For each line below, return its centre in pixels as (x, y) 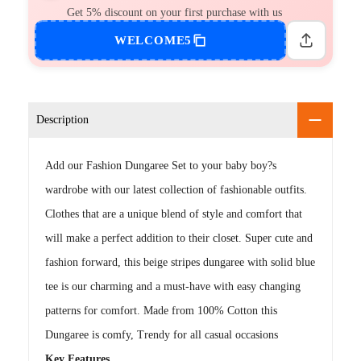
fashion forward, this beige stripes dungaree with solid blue (180, 262)
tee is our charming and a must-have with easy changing (173, 286)
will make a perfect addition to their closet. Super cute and (179, 238)
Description (62, 120)
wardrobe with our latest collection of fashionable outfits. (176, 189)
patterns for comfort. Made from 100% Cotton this (161, 310)
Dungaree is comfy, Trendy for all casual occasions (162, 334)
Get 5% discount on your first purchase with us (174, 12)
